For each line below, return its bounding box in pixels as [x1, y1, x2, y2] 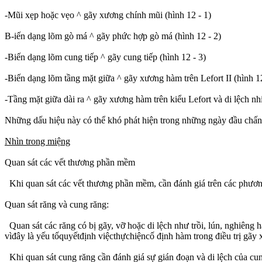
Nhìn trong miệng [5, 136, 70, 146]
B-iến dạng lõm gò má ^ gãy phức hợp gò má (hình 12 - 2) [5, 30, 221, 41]
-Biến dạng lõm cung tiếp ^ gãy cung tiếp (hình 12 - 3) [5, 51, 206, 62]
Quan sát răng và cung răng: [5, 199, 109, 209]
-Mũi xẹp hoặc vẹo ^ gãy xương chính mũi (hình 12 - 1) [5, 9, 211, 20]
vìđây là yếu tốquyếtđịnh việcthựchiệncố [5, 230, 157, 241]
